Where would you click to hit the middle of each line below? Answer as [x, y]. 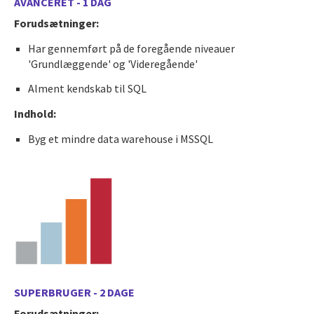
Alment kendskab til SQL [87, 89]
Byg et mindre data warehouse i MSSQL [121, 139]
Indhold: [35, 114]
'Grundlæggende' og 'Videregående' [113, 64]
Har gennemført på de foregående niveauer [131, 49]
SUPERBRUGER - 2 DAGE [74, 293]
